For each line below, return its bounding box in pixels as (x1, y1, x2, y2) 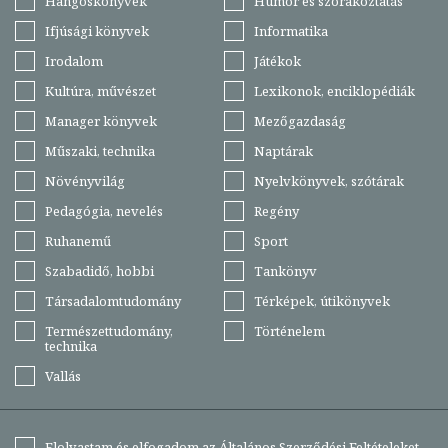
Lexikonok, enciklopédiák (254, 81, 415, 100)
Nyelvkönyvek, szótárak (254, 171, 404, 190)
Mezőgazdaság (254, 111, 346, 130)
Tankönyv (254, 261, 317, 280)
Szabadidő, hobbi (45, 261, 154, 280)
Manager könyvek (45, 111, 157, 130)
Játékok (254, 51, 301, 70)
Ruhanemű (45, 231, 111, 250)
